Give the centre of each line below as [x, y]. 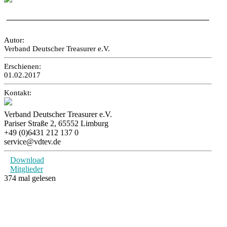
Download [27, 160]
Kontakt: [18, 93]
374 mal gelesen [30, 178]
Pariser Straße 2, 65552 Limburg [56, 123]
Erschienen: [23, 66]
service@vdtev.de [32, 142]
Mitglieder [27, 169]
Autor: [14, 40]
